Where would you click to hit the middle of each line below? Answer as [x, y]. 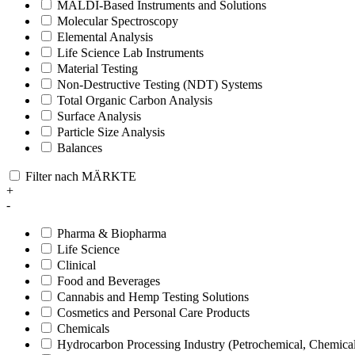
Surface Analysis [99, 116]
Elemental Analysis [105, 36]
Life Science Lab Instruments [130, 52]
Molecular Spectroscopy [118, 21]
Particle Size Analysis [111, 132]
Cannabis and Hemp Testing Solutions [153, 296]
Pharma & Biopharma [112, 233]
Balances [80, 147]
